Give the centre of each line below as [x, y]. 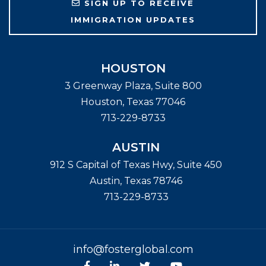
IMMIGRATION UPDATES [133, 19]
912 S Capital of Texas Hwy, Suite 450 [136, 164]
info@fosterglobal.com [133, 249]
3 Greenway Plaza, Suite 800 [133, 85]
